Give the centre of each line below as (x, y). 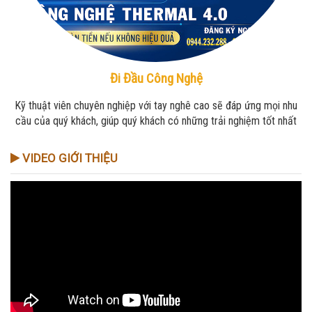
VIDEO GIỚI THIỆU (69, 158)
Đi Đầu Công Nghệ (156, 78)
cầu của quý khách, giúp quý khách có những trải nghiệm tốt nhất (156, 120)
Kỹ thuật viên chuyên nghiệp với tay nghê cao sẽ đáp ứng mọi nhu (156, 105)
